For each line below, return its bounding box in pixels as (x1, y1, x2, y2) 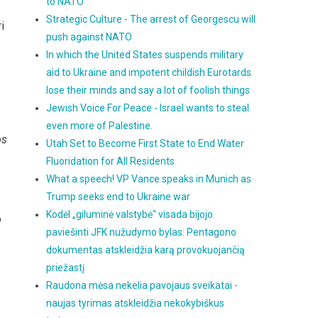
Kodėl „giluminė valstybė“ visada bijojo (46, 209, 214, 220)
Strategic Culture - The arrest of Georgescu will (46, 13, 256, 25)
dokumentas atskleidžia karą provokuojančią (46, 244, 246, 256)
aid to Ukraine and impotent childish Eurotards (46, 67, 252, 78)
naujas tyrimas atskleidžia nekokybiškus (46, 297, 225, 309)
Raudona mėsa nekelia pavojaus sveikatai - (46, 280, 238, 291)
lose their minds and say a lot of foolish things (46, 84, 251, 96)
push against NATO (46, 31, 133, 43)
